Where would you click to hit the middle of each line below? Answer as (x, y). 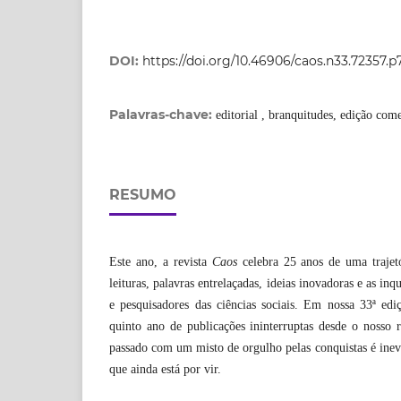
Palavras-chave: (162, 115)
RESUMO (143, 195)
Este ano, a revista (161, 262)
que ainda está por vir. (165, 370)
